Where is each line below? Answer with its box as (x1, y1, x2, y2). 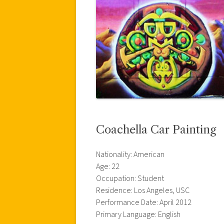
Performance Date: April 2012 (96, 196, 191, 208)
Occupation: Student (96, 172, 164, 184)
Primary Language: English (96, 208, 180, 220)
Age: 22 (96, 160, 119, 172)
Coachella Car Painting (96, 122, 216, 136)
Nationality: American (96, 148, 164, 160)
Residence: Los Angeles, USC (96, 184, 189, 196)
